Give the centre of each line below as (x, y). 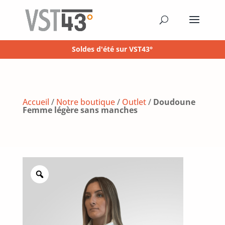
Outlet (134, 102)
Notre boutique (85, 102)
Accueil (36, 102)
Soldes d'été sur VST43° (113, 49)
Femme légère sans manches (80, 110)
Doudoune (174, 102)
